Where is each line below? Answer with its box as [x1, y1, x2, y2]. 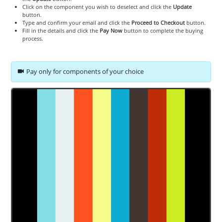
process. [22, 34, 43, 42]
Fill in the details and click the [22, 26, 100, 34]
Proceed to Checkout [131, 18, 185, 26]
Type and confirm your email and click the [22, 18, 131, 26]
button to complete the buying [122, 26, 203, 34]
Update [172, 2, 192, 10]
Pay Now [99, 26, 122, 34]
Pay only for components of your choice [26, 67, 144, 76]
